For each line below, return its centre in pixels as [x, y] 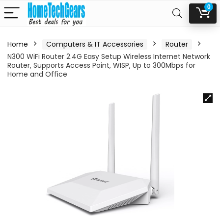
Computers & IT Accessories [95, 44]
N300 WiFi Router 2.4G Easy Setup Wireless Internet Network [109, 56]
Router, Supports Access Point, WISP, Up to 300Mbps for [101, 65]
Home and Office [37, 74]
